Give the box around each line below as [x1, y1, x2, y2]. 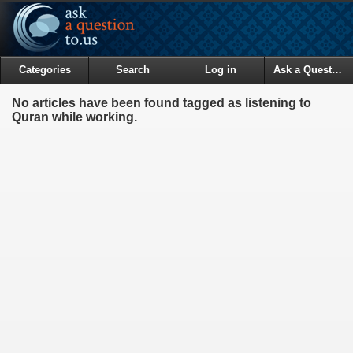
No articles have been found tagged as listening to [12, 95, 311, 110]
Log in [204, 64, 236, 76]
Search [115, 64, 150, 76]
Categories [18, 64, 71, 76]
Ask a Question [331, 64, 342, 76]
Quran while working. [12, 110, 137, 124]
